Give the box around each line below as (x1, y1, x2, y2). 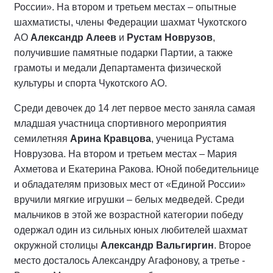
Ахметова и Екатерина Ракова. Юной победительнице (14, 164, 259, 174)
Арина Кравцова (70, 133, 151, 144)
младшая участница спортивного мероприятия (14, 118, 227, 129)
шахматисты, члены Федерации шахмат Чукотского (14, 17, 247, 27)
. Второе (214, 240, 251, 250)
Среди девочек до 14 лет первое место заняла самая (14, 103, 255, 113)
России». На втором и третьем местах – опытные (14, 2, 236, 12)
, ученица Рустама (151, 133, 234, 144)
